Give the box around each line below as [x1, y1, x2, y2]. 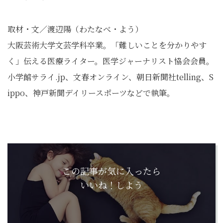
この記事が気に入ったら [62, 164, 161, 178]
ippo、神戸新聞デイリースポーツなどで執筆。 [7, 87, 175, 99]
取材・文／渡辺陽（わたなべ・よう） [7, 23, 143, 35]
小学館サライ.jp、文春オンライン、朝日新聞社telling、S [7, 71, 214, 83]
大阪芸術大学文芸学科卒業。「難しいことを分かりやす [7, 39, 207, 51]
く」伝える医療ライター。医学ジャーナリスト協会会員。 [7, 55, 214, 67]
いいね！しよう [80, 178, 143, 192]
